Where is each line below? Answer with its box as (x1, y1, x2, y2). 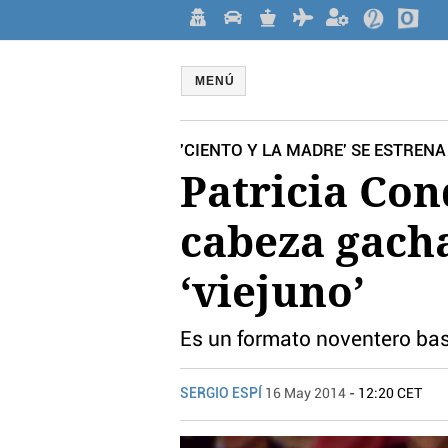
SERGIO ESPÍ (180, 387, 265, 401)
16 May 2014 (265, 387, 346, 401)
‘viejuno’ (180, 262, 365, 319)
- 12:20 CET (346, 387, 422, 401)
